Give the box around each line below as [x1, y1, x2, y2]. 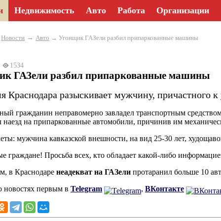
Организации [156, 5, 209, 15]
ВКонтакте [145, 184, 184, 193]
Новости [1, 34, 25, 41]
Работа [117, 5, 145, 15]
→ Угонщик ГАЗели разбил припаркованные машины [49, 34, 198, 41]
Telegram [71, 184, 102, 193]
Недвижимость [14, 5, 74, 15]
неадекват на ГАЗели [56, 168, 131, 176]
